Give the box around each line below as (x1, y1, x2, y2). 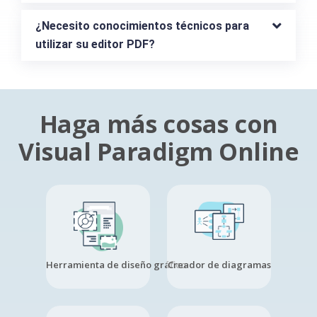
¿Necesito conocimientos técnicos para (35, 19, 249, 33)
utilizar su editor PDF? (35, 38, 155, 52)
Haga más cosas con (39, 108, 278, 141)
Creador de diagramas (167, 258, 271, 272)
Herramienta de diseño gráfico (46, 258, 186, 272)
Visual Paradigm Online (18, 135, 299, 168)
